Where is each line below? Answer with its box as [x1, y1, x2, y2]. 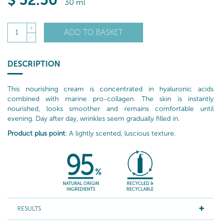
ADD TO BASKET [64, 27, 123, 37]
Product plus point [7, 129, 65, 138]
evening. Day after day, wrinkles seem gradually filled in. [7, 114, 180, 123]
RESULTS [17, 205, 41, 213]
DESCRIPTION [7, 59, 60, 69]
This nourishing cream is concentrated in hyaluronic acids [7, 85, 214, 94]
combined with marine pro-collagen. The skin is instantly [7, 95, 214, 104]
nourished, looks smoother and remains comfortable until [7, 105, 214, 113]
